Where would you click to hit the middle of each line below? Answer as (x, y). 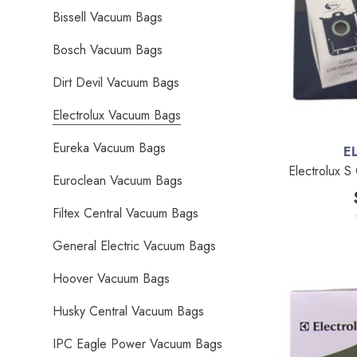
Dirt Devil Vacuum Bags (116, 82)
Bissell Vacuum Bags (108, 17)
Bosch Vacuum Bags (108, 50)
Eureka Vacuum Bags (109, 148)
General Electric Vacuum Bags (134, 246)
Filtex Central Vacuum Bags (126, 213)
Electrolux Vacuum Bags (117, 115)
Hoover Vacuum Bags (111, 279)
